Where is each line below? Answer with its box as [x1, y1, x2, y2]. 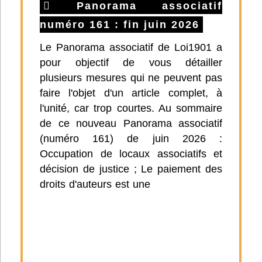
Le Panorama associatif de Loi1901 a [40, 41, 222, 53]
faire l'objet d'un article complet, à [40, 87, 222, 99]
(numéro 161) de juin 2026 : [40, 132, 222, 144]
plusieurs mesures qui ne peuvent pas [40, 71, 222, 84]
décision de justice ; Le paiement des [40, 163, 222, 175]
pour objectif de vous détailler [40, 56, 222, 68]
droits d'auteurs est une [40, 178, 150, 190]
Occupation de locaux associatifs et [40, 147, 222, 160]
